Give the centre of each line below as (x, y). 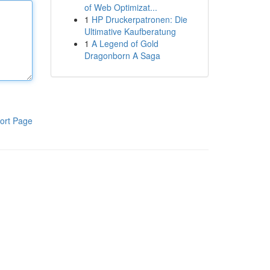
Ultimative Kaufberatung (130, 31)
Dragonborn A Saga (122, 55)
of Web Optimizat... (121, 7)
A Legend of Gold (125, 43)
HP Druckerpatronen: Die (139, 19)
